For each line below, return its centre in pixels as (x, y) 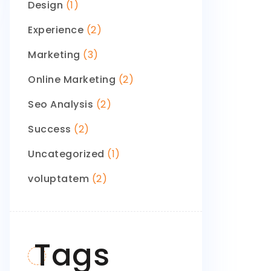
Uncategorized (66, 154)
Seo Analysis (60, 104)
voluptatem (58, 179)
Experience (56, 30)
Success (50, 129)
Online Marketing (72, 80)
